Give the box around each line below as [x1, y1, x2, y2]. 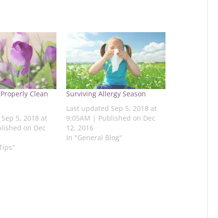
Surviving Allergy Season [66, 89, 146, 98]
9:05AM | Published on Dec [66, 113, 155, 123]
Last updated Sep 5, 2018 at [66, 103, 157, 113]
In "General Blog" [66, 132, 122, 142]
